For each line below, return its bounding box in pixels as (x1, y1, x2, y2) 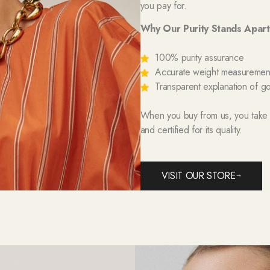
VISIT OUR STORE (161, 169, 236, 183)
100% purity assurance (152, 51, 244, 65)
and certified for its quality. (140, 123, 242, 137)
